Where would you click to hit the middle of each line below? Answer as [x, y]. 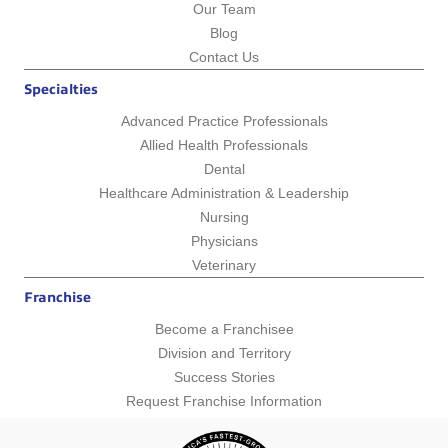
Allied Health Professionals [224, 145]
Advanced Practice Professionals [224, 121]
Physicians [224, 241]
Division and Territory [224, 353]
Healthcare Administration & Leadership [224, 193]
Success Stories [224, 377]
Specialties [61, 90]
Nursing [224, 217]
